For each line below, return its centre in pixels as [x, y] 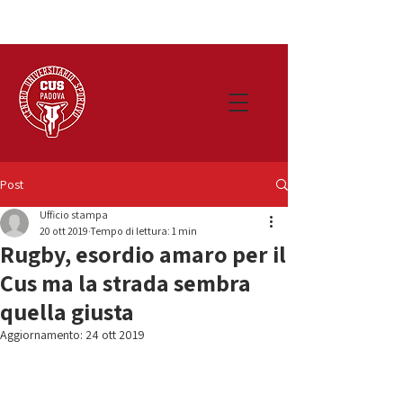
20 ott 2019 [64, 231]
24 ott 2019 [115, 335]
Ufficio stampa [74, 215]
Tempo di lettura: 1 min [143, 231]
